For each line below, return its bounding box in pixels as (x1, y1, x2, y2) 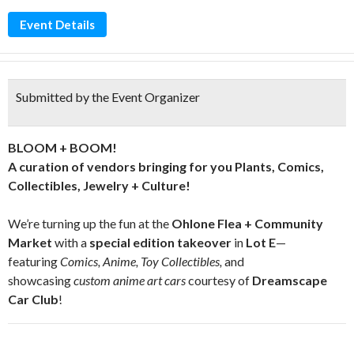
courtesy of (186, 273, 252, 288)
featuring (8, 254, 60, 269)
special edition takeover (89, 235, 232, 250)
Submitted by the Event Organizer (16, 89, 200, 104)
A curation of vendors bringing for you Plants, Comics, (8, 159, 324, 174)
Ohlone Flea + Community (171, 216, 323, 231)
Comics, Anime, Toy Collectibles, (60, 254, 222, 269)
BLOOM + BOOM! (8, 140, 117, 155)
